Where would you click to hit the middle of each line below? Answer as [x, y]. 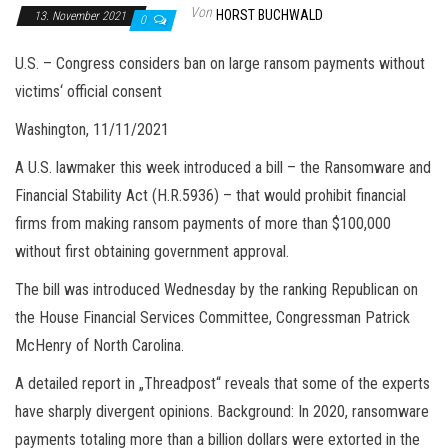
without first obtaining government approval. [152, 251]
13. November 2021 [81, 15]
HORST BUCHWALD [269, 14]
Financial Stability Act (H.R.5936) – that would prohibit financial [210, 195]
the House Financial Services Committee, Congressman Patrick [212, 317]
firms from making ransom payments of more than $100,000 [203, 223]
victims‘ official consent [88, 91]
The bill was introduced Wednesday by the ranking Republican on [216, 289]
